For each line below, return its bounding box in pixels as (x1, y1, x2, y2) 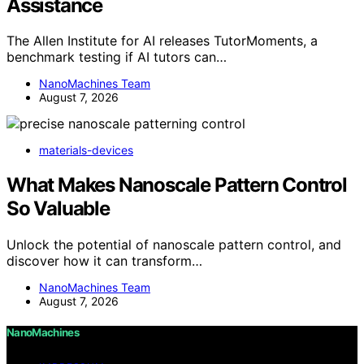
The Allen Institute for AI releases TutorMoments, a (6, 32, 318, 50)
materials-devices (39, 143, 133, 158)
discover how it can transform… (6, 253, 202, 270)
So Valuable (6, 197, 110, 221)
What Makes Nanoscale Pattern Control (6, 173, 347, 197)
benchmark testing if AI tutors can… (6, 49, 227, 66)
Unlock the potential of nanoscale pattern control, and (6, 236, 341, 253)
